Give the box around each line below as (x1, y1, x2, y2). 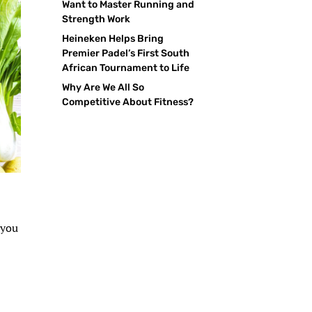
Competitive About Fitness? (62, 95, 194, 108)
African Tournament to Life (62, 61, 190, 74)
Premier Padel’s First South (62, 47, 190, 59)
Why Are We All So (62, 81, 145, 93)
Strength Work (62, 13, 131, 25)
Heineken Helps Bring (62, 32, 164, 45)
